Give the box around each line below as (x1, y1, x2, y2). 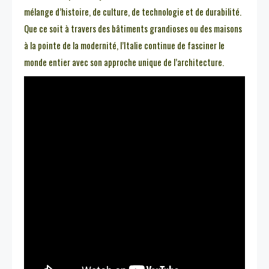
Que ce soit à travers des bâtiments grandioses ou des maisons (24, 22, 242, 35)
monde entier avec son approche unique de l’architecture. (24, 55, 224, 69)
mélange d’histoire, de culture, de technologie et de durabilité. (24, 5, 241, 19)
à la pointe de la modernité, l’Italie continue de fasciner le (24, 38, 225, 52)
